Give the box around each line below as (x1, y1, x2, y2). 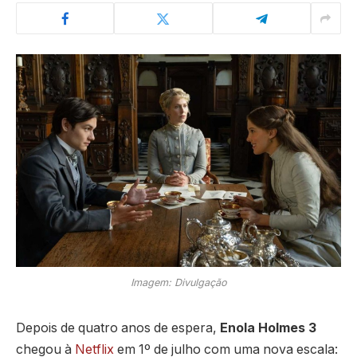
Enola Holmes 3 (220, 320, 316, 335)
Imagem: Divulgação (130, 276, 227, 288)
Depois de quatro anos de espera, (16, 320, 220, 335)
